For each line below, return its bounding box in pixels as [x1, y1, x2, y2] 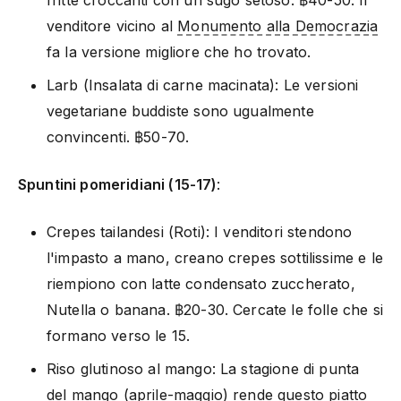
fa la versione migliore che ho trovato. [47, 42, 311, 61]
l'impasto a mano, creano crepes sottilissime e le [47, 248, 383, 267]
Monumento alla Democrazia [177, 16, 379, 35]
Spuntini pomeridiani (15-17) [18, 175, 218, 193]
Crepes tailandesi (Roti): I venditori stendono [47, 222, 353, 241]
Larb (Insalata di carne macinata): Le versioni [47, 75, 359, 94]
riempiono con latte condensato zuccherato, [47, 274, 355, 293]
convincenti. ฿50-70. [47, 127, 190, 146]
